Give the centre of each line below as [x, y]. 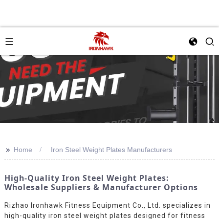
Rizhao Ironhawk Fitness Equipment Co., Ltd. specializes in [107, 205]
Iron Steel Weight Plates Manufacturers [111, 150]
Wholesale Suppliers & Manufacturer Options [101, 187]
